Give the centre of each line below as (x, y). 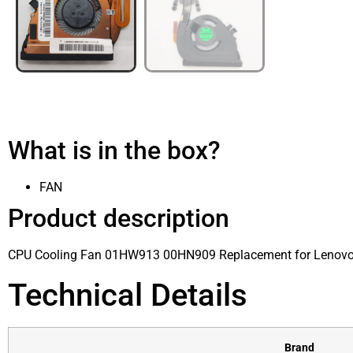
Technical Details (128, 295)
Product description (119, 219)
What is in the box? (114, 151)
